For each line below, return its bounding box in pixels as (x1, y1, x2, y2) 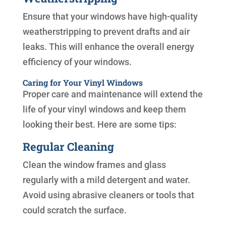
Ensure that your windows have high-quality (22, 11, 198, 22)
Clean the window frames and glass (22, 159, 166, 171)
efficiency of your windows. (22, 56, 132, 68)
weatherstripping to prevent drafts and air (22, 26, 190, 37)
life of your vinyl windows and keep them (22, 104, 186, 115)
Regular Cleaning (22, 139, 114, 154)
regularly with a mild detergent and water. (22, 175, 190, 186)
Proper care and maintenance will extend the (22, 89, 203, 100)
